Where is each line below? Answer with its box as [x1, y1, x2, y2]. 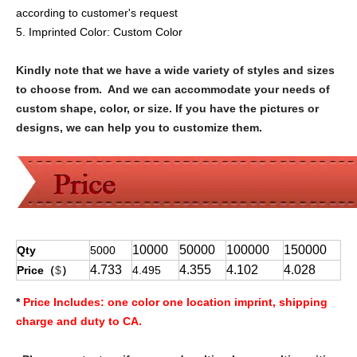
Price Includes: [23, 296, 104, 308]
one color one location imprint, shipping [108, 296, 328, 308]
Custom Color [113, 25, 182, 38]
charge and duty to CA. [16, 315, 142, 328]
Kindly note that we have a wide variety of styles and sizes [16, 64, 335, 76]
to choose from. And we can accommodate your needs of [16, 83, 330, 96]
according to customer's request [16, 6, 178, 19]
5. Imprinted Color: [16, 25, 113, 38]
